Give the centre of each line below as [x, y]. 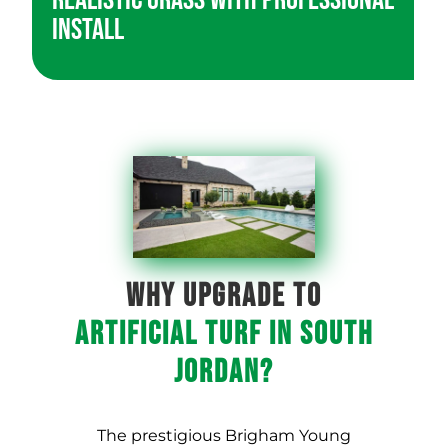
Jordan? [224, 373]
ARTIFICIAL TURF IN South [224, 335]
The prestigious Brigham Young [224, 436]
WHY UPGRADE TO [224, 297]
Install [88, 30]
